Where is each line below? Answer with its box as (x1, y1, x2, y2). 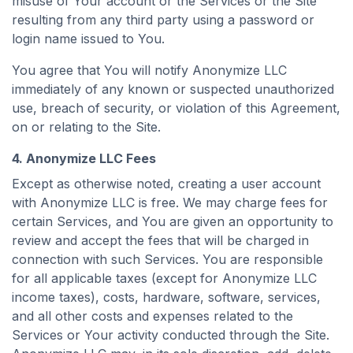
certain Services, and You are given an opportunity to (12, 214, 333, 229)
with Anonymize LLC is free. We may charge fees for (12, 195, 328, 210)
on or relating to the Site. (12, 119, 161, 135)
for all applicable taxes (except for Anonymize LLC (12, 270, 317, 286)
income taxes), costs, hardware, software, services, (12, 289, 321, 305)
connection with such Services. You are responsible (12, 251, 323, 267)
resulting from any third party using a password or (12, 12, 314, 28)
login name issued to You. (12, 31, 169, 46)
